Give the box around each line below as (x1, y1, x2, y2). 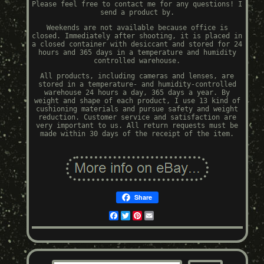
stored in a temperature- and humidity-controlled (38, 80, 236, 89)
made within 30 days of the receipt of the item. (40, 130, 235, 138)
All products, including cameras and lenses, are (40, 72, 235, 81)
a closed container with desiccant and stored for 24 (32, 40, 243, 49)
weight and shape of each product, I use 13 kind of (34, 97, 240, 105)
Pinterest (141, 212, 179, 220)
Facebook (118, 212, 151, 220)
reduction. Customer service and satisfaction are (38, 113, 236, 122)
